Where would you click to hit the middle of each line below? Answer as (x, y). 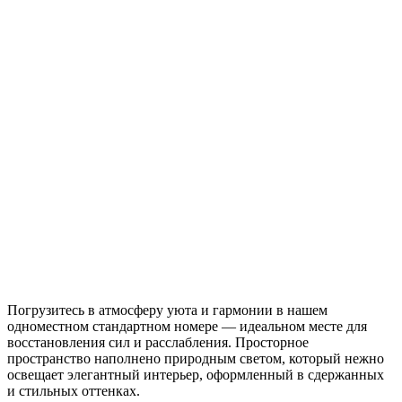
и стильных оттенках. (74, 391)
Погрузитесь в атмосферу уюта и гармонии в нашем (167, 310)
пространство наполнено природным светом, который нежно (196, 359)
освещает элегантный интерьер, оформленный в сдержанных (196, 375)
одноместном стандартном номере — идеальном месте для (187, 327)
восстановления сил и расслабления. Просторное (158, 343)
